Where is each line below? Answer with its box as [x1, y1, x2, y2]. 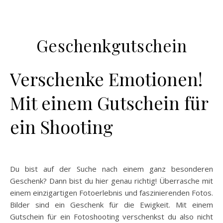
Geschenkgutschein [36, 34, 187, 56]
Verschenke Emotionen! [10, 67, 203, 91]
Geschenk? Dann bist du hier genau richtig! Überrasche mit [10, 176, 213, 186]
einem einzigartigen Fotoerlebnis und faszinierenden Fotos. [10, 188, 213, 198]
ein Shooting [10, 114, 113, 138]
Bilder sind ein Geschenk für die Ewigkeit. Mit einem [10, 200, 213, 210]
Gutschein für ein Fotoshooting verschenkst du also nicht [10, 212, 213, 222]
